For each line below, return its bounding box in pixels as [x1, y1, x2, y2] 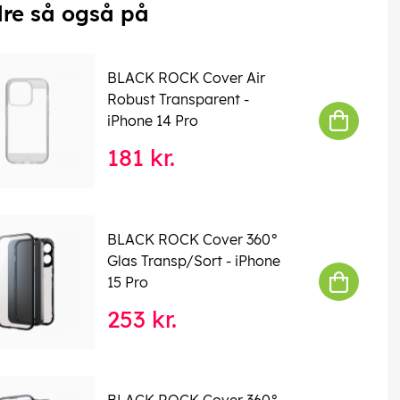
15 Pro [106, 272, 148, 291]
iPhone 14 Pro [106, 112, 198, 130]
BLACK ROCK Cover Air [106, 69, 265, 87]
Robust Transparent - [106, 90, 249, 109]
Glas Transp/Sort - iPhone [106, 251, 280, 270]
